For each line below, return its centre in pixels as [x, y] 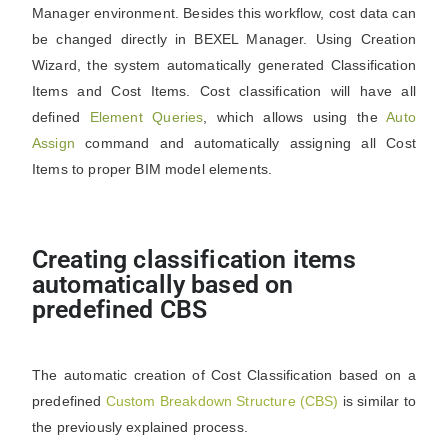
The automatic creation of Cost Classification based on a [224, 375]
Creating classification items [194, 259]
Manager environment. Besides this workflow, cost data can [224, 13]
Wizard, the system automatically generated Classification [224, 65]
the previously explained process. [140, 427]
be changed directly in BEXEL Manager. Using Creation [224, 39]
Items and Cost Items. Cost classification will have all [224, 91]
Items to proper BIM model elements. [152, 169]
